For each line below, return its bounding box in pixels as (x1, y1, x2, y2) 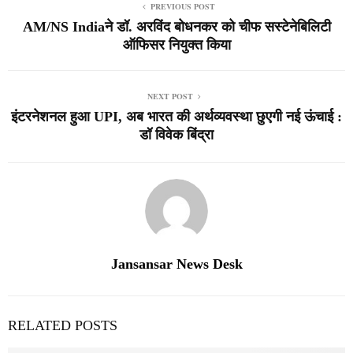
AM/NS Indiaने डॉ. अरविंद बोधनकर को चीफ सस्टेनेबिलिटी (22, 18, 331, 35)
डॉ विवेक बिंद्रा (139, 126, 214, 143)
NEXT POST (147, 90, 193, 102)
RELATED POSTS (8, 317, 117, 333)
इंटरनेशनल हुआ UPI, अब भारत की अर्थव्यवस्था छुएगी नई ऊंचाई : (11, 108, 342, 124)
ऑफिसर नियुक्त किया (122, 36, 231, 53)
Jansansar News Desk (110, 255, 243, 272)
